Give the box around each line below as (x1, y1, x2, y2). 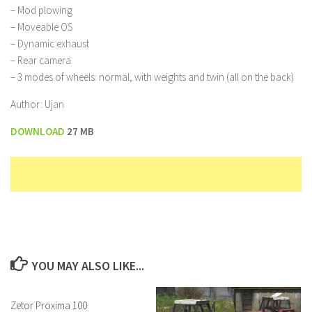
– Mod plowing (10, 3, 72, 17)
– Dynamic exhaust (10, 37, 89, 51)
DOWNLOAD (10, 125, 67, 139)
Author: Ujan (10, 97, 64, 111)
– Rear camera (10, 54, 71, 68)
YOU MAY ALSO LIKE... (31, 258, 144, 274)
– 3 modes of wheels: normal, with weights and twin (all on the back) (10, 70, 294, 84)
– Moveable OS (10, 20, 72, 34)
